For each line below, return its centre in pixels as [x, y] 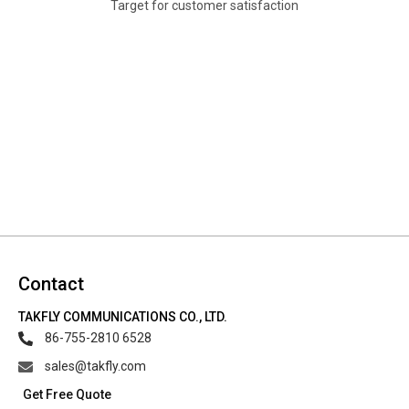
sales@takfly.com [95, 366]
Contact [51, 284]
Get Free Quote [67, 394]
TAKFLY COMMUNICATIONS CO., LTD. [123, 317]
